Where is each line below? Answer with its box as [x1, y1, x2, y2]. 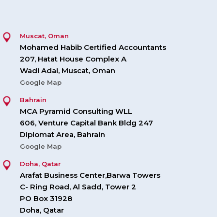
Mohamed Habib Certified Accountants [20, 43, 166, 52]
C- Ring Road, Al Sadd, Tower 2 [20, 182, 136, 192]
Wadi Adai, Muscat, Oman [20, 66, 115, 76]
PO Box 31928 [20, 194, 72, 203]
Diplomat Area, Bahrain [20, 130, 105, 139]
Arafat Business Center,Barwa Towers [20, 170, 160, 180]
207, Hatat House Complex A [20, 54, 126, 64]
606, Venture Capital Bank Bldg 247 [20, 118, 153, 128]
